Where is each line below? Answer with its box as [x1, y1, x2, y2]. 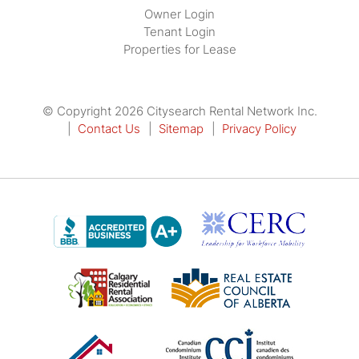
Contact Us [78, 120, 140, 136]
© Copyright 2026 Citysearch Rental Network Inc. [42, 103, 317, 119]
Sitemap [159, 120, 204, 136]
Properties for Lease [123, 41, 236, 57]
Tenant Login [143, 23, 216, 39]
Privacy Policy [222, 120, 296, 136]
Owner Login [144, 6, 215, 22]
